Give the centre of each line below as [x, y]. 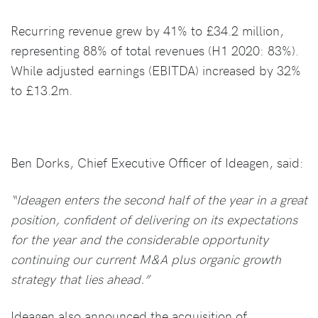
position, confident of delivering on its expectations [154, 219]
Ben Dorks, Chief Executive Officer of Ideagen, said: [157, 163]
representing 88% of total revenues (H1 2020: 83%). [155, 50]
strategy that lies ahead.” [80, 279]
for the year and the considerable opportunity [139, 239]
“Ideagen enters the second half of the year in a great [159, 199]
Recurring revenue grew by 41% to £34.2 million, [147, 31]
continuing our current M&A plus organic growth [146, 259]
